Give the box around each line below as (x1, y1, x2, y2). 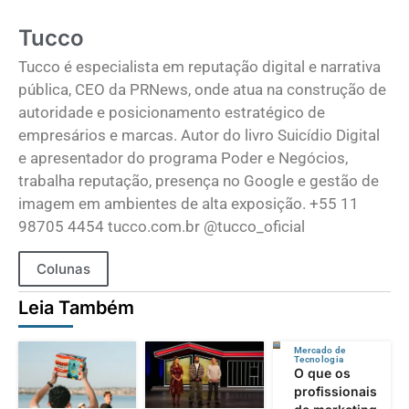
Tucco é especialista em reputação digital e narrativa (18, 58, 381, 77)
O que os (293, 364, 351, 381)
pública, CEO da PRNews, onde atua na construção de (18, 80, 386, 100)
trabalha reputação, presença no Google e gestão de (18, 172, 379, 191)
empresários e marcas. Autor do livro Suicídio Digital (18, 126, 380, 145)
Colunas (37, 259, 90, 278)
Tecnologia (293, 353, 344, 364)
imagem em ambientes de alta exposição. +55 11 (18, 194, 359, 214)
